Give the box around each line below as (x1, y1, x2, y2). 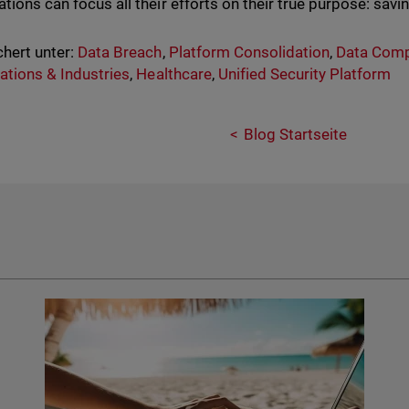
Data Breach (78, 42, 163, 61)
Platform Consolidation (168, 42, 330, 61)
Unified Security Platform (217, 64, 392, 83)
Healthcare (136, 64, 212, 83)
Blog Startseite (243, 124, 347, 143)
